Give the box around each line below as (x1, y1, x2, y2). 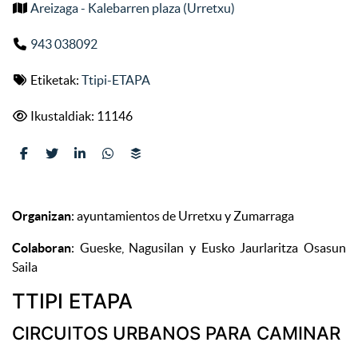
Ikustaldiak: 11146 (28, 108, 133, 123)
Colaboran (12, 240, 71, 255)
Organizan (12, 208, 71, 223)
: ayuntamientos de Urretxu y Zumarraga (71, 208, 294, 223)
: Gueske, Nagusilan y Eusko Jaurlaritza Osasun (71, 240, 346, 255)
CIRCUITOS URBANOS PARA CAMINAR (12, 322, 340, 344)
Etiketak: (28, 72, 82, 87)
